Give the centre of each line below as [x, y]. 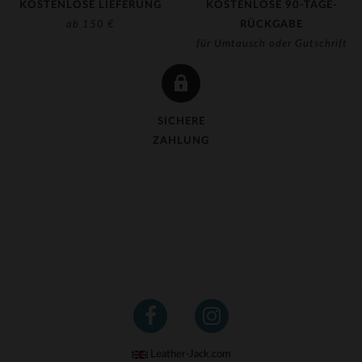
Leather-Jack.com [189, 354]
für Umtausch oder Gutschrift [271, 44]
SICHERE [181, 122]
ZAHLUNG [181, 141]
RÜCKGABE [271, 25]
